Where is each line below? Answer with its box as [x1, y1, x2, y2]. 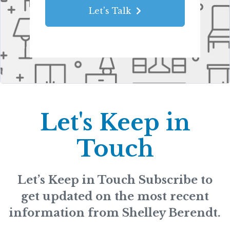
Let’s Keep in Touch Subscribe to [17, 172, 213, 187]
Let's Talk [88, 5, 131, 16]
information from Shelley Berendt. [9, 205, 221, 220]
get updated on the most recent [21, 189, 209, 203]
